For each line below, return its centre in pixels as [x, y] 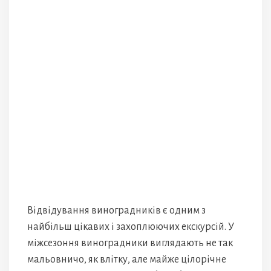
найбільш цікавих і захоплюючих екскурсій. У [131, 227]
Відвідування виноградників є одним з [116, 211]
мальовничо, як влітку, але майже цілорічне [127, 260]
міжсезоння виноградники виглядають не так [130, 243]
